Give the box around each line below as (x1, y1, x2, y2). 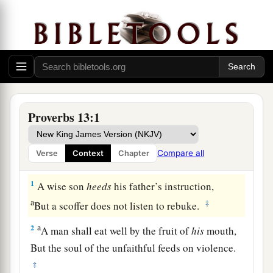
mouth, (204, 224, 237, 238)
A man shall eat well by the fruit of (41, 224, 192, 238)
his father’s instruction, (112, 179, 214, 193)
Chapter (118, 149, 149, 158)
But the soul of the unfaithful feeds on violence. (30, 241, 240, 255)
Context (73, 149, 104, 158)
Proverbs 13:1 (28, 108, 100, 127)
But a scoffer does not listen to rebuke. (34, 198, 204, 213)
